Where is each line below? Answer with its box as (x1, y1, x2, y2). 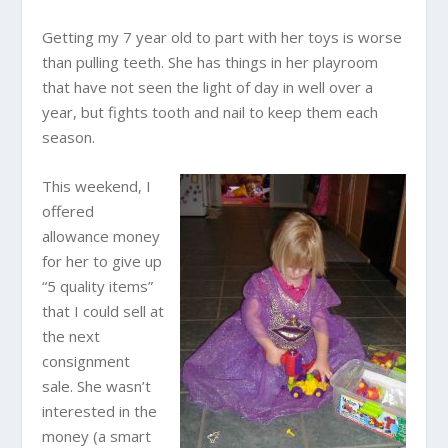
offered (42, 201, 95, 221)
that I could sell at (42, 301, 165, 321)
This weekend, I (42, 176, 152, 196)
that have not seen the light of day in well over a (42, 77, 374, 97)
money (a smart (42, 426, 152, 446)
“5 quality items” (42, 276, 154, 296)
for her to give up (42, 251, 163, 271)
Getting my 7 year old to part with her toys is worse (42, 27, 403, 47)
